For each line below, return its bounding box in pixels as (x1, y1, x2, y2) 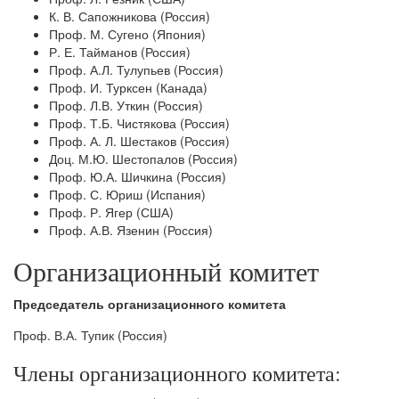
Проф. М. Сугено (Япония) (49, 25, 206, 43)
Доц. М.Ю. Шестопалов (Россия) (49, 150, 238, 167)
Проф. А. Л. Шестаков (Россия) (49, 132, 230, 150)
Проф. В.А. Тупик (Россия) (13, 326, 171, 344)
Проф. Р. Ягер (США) (49, 203, 174, 221)
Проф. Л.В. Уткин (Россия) (49, 96, 203, 114)
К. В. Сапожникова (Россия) (49, 7, 210, 25)
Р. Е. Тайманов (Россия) (49, 43, 191, 61)
